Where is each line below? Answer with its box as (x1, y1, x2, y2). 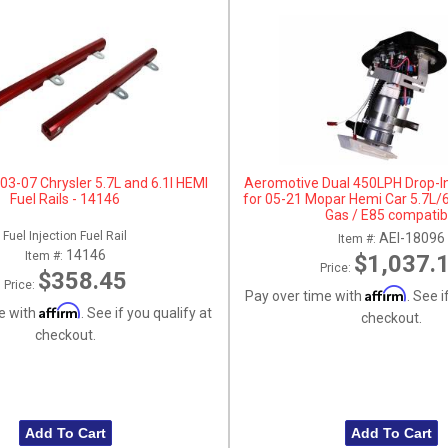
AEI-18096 (379, 229, 446, 246)
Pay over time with (245, 287, 366, 304)
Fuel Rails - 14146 (10, 190, 121, 207)
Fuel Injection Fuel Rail (3, 228, 128, 243)
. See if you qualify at (80, 304, 212, 321)
